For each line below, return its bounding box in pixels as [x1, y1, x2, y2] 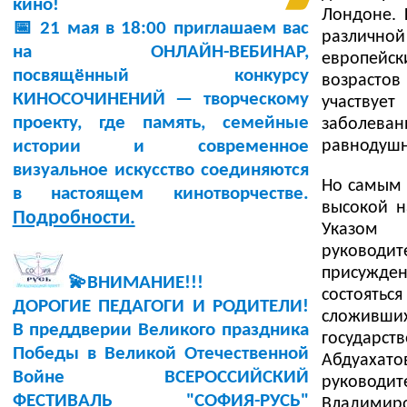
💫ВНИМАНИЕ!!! [63, 273, 203, 293]
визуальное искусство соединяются [12, 161, 309, 181]
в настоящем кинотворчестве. [12, 184, 309, 204]
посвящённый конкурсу [12, 66, 309, 86]
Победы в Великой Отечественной [12, 344, 309, 364]
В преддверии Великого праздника [12, 321, 309, 341]
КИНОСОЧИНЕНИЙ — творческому [12, 90, 309, 110]
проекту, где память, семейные [12, 114, 309, 134]
